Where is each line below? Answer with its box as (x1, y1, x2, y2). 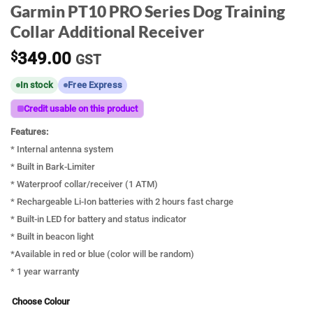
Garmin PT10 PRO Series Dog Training (10, 2, 285, 22)
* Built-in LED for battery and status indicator (10, 213, 187, 224)
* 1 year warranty (10, 265, 79, 277)
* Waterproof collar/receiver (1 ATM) (10, 178, 158, 189)
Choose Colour (12, 296, 70, 307)
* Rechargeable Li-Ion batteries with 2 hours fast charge (10, 196, 233, 207)
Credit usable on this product (23, 103, 138, 114)
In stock (20, 80, 53, 91)
